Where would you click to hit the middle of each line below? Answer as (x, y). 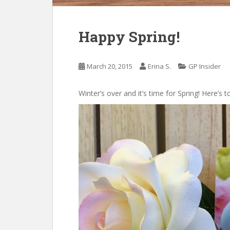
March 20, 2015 (110, 66)
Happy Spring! (129, 37)
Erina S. (159, 66)
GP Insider (205, 66)
